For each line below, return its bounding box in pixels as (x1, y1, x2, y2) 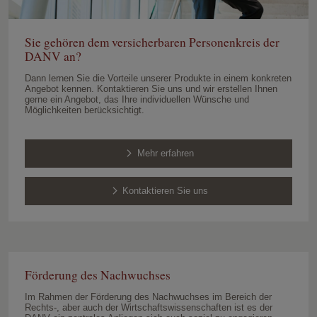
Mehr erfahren (137, 148, 194, 159)
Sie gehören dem (24, 34, 112, 51)
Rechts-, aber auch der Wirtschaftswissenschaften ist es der (24, 302, 272, 313)
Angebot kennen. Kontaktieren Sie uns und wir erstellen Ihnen (24, 83, 277, 95)
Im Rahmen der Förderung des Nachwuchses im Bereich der (24, 292, 272, 303)
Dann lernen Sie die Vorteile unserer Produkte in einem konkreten (24, 73, 292, 84)
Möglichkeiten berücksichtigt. (24, 105, 144, 116)
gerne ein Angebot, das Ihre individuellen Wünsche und (24, 94, 249, 105)
